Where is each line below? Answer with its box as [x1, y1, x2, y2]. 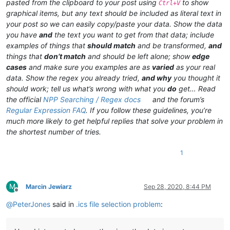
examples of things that [6, 41, 87, 50]
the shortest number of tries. [6, 127, 101, 136]
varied [152, 62, 174, 71]
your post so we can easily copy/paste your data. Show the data [6, 19, 222, 28]
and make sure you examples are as [27, 62, 152, 71]
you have [6, 30, 39, 39]
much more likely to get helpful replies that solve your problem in [6, 116, 223, 125]
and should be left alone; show [86, 51, 192, 61]
